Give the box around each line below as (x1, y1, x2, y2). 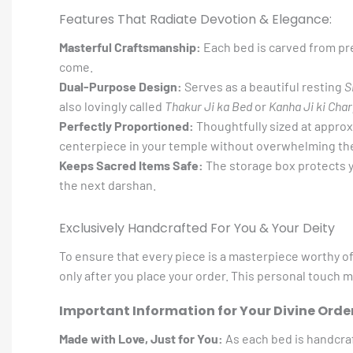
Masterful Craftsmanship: (59, 39, 201, 54)
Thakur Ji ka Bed (165, 98, 252, 113)
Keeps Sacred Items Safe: (59, 158, 203, 173)
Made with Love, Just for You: (59, 331, 223, 346)
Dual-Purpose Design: (59, 79, 182, 94)
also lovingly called (59, 98, 165, 113)
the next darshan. (59, 177, 156, 192)
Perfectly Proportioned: (59, 118, 194, 133)
